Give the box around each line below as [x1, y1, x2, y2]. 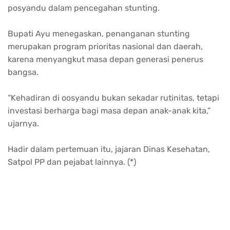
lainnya [95, 157, 123, 167]
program [51, 41, 88, 51]
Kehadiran [11, 92, 50, 103]
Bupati [8, 28, 33, 39]
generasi [136, 54, 169, 64]
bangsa [8, 67, 36, 77]
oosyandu [62, 92, 100, 103]
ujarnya [8, 118, 37, 128]
